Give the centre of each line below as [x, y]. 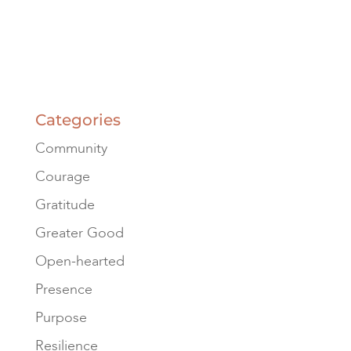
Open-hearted [80, 261]
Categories [78, 119]
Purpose [61, 317]
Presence [63, 289]
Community [71, 148]
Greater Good [79, 233]
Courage [62, 176]
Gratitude [65, 204]
